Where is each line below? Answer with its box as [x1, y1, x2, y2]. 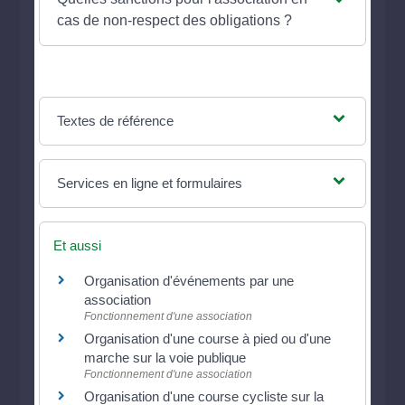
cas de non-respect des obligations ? [56, 12, 292, 28]
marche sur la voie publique [84, 349, 247, 365]
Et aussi [53, 237, 102, 253]
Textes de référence [56, 112, 174, 128]
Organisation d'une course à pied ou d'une [84, 330, 332, 346]
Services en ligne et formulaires [56, 174, 242, 191]
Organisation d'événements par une [84, 272, 295, 288]
